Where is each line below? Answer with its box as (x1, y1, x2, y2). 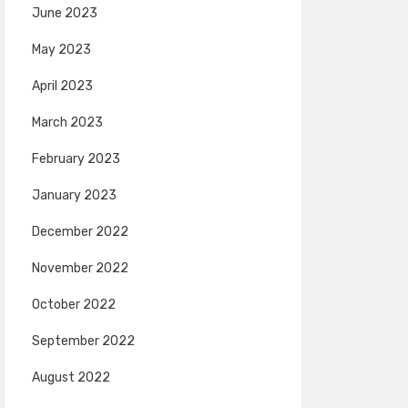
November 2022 (31, 260, 128, 276)
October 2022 (31, 296, 116, 312)
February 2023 (31, 150, 120, 167)
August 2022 (31, 369, 110, 385)
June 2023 (31, 5, 97, 21)
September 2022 (31, 332, 135, 349)
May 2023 (31, 41, 91, 57)
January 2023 (31, 187, 117, 203)
